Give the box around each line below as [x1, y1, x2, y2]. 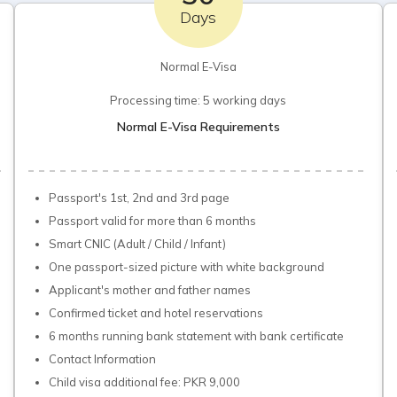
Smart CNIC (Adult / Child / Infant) [49, 237, 227, 251]
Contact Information [49, 352, 157, 366]
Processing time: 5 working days [110, 93, 287, 107]
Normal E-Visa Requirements [116, 119, 280, 135]
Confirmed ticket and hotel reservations [49, 306, 264, 320]
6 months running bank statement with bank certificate [49, 329, 345, 343]
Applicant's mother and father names [49, 283, 252, 297]
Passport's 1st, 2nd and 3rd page [49, 191, 230, 205]
